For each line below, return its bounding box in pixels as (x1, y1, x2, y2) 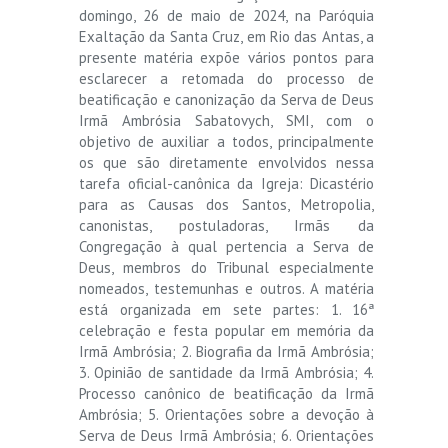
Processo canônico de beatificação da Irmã (79, 383, 374, 403)
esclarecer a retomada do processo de (79, 68, 374, 88)
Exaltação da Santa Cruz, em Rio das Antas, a (79, 26, 374, 46)
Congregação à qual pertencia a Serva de (79, 236, 374, 256)
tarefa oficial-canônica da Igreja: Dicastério (79, 173, 374, 193)
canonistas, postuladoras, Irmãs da (79, 215, 374, 235)
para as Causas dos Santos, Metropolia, (79, 194, 374, 214)
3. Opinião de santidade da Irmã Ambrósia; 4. (79, 362, 374, 382)
